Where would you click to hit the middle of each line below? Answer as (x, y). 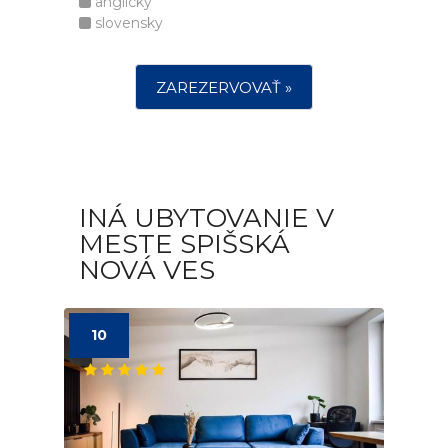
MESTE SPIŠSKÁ (184, 244)
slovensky (127, 23)
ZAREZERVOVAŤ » (224, 87)
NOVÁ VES (147, 270)
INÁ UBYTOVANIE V (206, 218)
